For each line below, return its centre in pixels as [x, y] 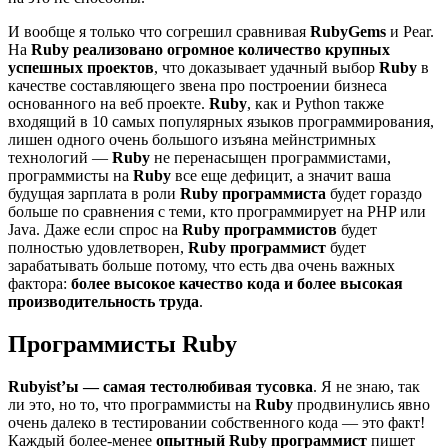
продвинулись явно [361, 404]
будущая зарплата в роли [94, 193]
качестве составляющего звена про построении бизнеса [197, 85]
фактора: [39, 283]
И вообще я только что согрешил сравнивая [159, 31]
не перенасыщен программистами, [270, 157]
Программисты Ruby [122, 343]
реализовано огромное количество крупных [231, 49]
